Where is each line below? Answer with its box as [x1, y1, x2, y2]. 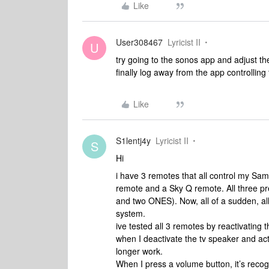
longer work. [116, 245, 165, 257]
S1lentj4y [116, 134, 151, 147]
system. [116, 207, 148, 219]
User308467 [116, 36, 163, 48]
